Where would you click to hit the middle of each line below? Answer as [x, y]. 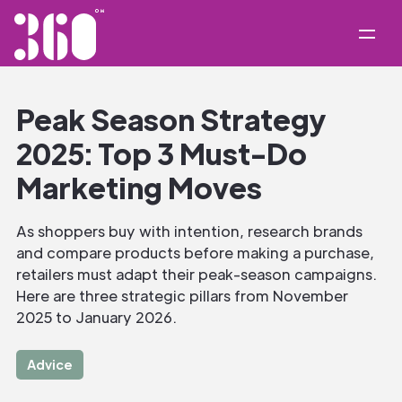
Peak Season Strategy [171, 119]
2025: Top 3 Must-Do [162, 153]
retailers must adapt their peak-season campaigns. [197, 274]
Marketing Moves [139, 187]
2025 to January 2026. [96, 317]
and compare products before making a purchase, [195, 253]
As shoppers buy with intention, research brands [189, 231]
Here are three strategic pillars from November [182, 296]
